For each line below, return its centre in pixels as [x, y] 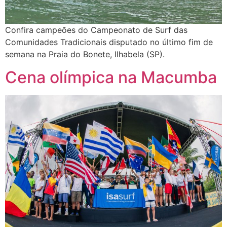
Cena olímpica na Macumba [111, 77]
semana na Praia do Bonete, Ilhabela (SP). [85, 54]
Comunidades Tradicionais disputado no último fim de [109, 42]
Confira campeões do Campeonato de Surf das [96, 30]
